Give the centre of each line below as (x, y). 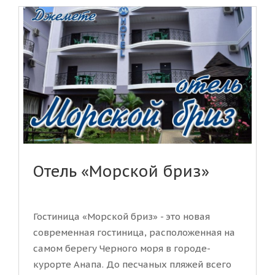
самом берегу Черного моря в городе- (122, 248)
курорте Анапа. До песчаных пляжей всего (132, 264)
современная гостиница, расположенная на (134, 232)
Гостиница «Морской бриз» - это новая (122, 216)
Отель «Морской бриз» (121, 171)
